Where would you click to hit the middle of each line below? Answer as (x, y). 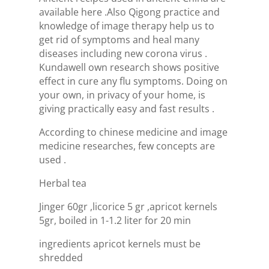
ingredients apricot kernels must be (119, 244)
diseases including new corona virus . (123, 53)
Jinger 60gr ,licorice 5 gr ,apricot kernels (128, 207)
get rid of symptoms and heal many (119, 40)
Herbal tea (62, 183)
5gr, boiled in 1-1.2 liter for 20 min (115, 220)
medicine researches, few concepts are (127, 146)
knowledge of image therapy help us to (126, 26)
